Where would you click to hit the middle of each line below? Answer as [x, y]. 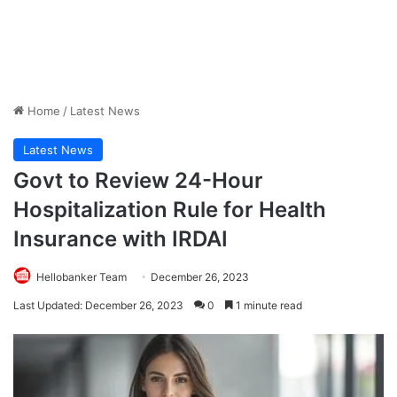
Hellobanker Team [82, 277]
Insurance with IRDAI [121, 239]
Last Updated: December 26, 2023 [98, 306]
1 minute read [268, 306]
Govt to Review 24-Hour [138, 181]
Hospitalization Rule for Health [170, 210]
